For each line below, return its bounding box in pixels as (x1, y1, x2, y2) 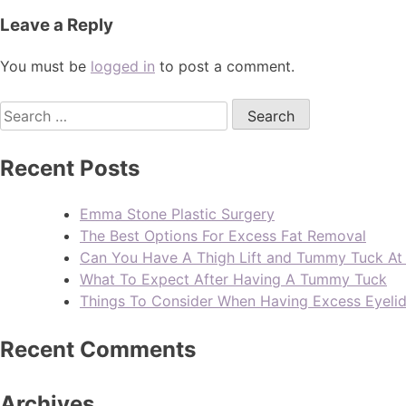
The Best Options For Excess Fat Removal (80, 226, 366, 245)
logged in (91, 57, 155, 76)
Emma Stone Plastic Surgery (80, 204, 275, 223)
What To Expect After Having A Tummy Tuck (80, 269, 387, 288)
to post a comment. (155, 57, 295, 76)
